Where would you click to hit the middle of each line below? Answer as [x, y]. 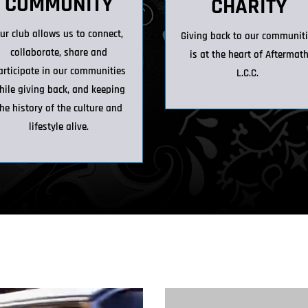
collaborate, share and [59, 52]
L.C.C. [249, 73]
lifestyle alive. [59, 126]
